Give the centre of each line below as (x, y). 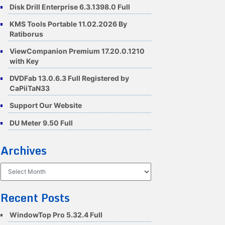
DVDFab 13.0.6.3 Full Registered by (69, 78)
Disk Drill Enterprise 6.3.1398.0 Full (70, 7)
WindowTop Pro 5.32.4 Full (56, 214)
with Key (24, 61)
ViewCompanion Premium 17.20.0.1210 (77, 51)
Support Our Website (46, 105)
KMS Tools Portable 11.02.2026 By (68, 24)
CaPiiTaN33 (30, 88)
